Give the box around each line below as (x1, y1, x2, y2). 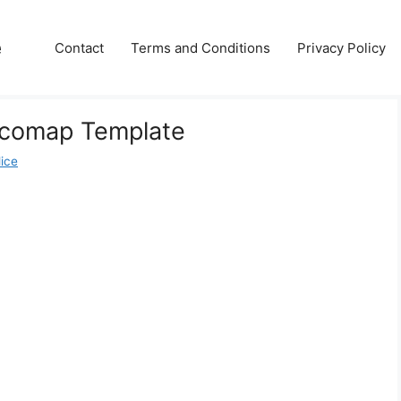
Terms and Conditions (131, 38, 270, 56)
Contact (55, 38, 104, 56)
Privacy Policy (297, 38, 386, 56)
